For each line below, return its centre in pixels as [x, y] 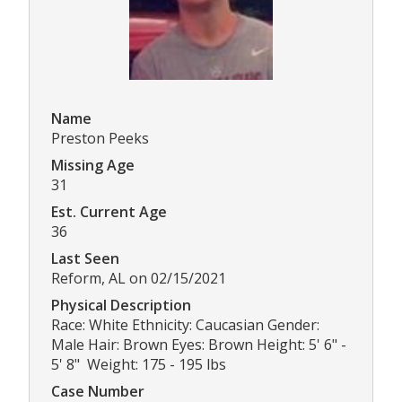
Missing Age [93, 165]
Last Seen [85, 258]
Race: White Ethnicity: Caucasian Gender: [185, 324]
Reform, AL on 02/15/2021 [139, 278]
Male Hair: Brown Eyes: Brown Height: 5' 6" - [199, 344]
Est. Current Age [109, 211]
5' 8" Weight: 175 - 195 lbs [139, 364]
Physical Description [121, 305]
